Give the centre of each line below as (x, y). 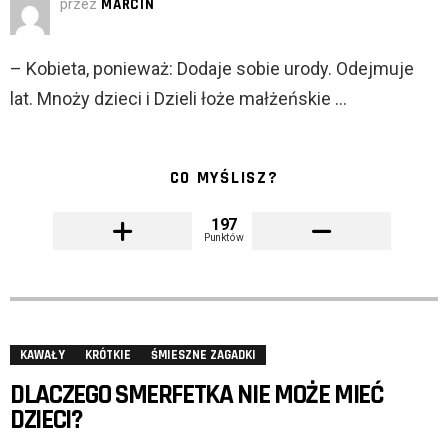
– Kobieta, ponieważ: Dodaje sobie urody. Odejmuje (212, 69)
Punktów (224, 237)
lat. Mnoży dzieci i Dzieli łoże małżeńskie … (178, 99)
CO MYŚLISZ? (224, 178)
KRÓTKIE (108, 355)
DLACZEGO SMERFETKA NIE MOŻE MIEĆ (197, 395)
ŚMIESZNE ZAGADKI (203, 355)
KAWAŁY (42, 355)
